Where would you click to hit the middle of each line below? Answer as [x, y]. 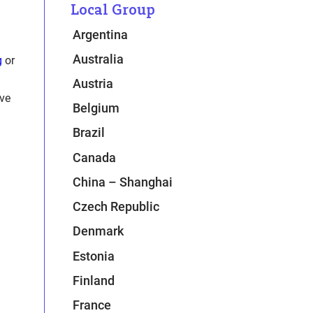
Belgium [96, 108]
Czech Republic [116, 207]
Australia [99, 59]
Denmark [99, 231]
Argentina [101, 34]
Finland [94, 280]
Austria [93, 84]
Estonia [94, 256]
